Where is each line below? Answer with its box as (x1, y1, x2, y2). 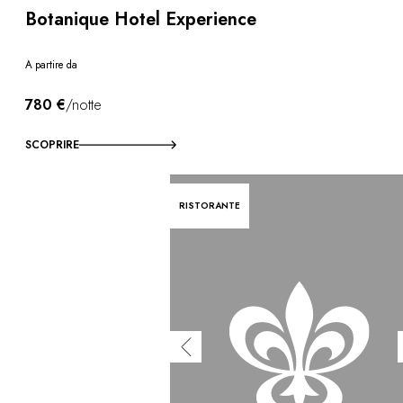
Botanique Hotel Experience (25, 5, 256, 32)
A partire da (25, 58, 77, 73)
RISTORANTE (179, 198, 241, 212)
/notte (66, 94, 102, 115)
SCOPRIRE (25, 136, 79, 153)
